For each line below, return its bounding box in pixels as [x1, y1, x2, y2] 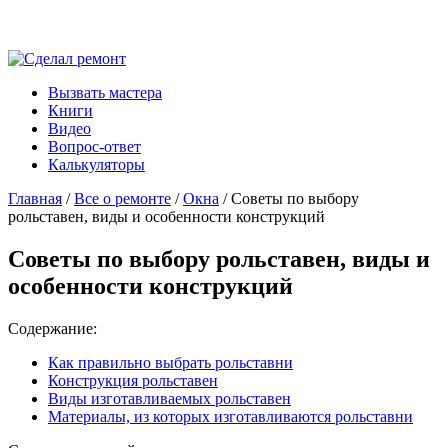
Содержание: [8, 319, 97, 337]
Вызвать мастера [48, 84, 162, 101]
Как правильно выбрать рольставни [48, 353, 293, 371]
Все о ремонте [74, 190, 171, 207]
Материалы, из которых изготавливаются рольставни [48, 407, 413, 425]
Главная [8, 190, 62, 207]
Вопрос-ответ [48, 138, 141, 155]
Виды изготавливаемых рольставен [48, 389, 291, 407]
